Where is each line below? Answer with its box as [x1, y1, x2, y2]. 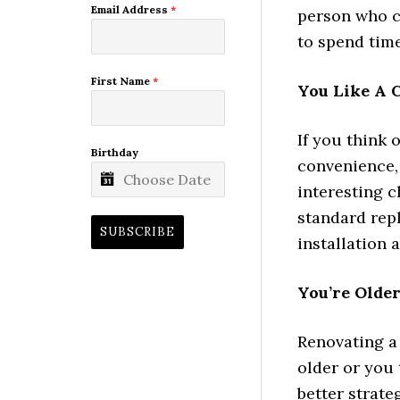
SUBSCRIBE [100, 224, 175, 240]
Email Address [91, 3, 171, 17]
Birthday [91, 146, 138, 160]
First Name [91, 74, 153, 88]
